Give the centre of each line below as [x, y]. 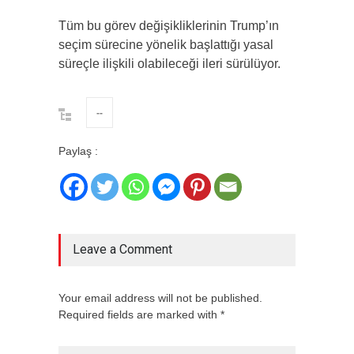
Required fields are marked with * [141, 315]
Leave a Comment [122, 250]
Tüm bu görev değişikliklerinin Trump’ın [169, 26]
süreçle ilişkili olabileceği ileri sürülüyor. [169, 64]
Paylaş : [78, 151]
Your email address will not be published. [160, 298]
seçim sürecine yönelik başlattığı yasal [166, 45]
